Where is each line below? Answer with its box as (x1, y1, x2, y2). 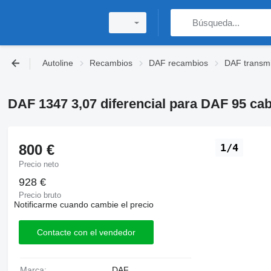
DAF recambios (149, 58, 208, 68)
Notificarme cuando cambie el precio (13, 200, 154, 209)
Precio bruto (18, 191, 61, 200)
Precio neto (18, 160, 59, 169)
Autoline (42, 58, 73, 68)
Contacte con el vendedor (36, 227, 135, 237)
